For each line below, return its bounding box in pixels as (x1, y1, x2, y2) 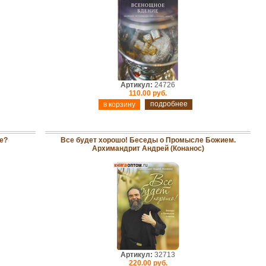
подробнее (150, 100, 188, 108)
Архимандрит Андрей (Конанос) (91, 144, 204, 153)
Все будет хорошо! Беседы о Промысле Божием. (60, 136, 236, 144)
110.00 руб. (129, 89, 167, 97)
